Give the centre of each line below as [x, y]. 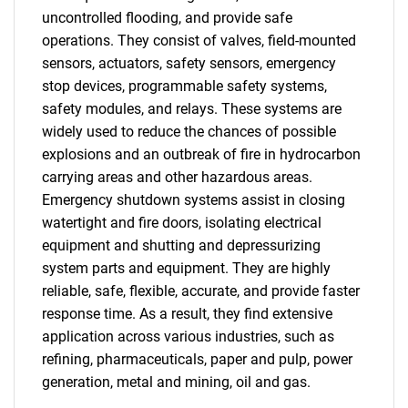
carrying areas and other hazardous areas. [177, 177]
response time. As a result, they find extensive [187, 314]
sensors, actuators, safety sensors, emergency [189, 63]
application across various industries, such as [188, 337]
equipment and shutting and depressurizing [181, 245]
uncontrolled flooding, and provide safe [167, 18]
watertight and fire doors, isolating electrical [182, 223]
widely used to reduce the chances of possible [189, 132]
